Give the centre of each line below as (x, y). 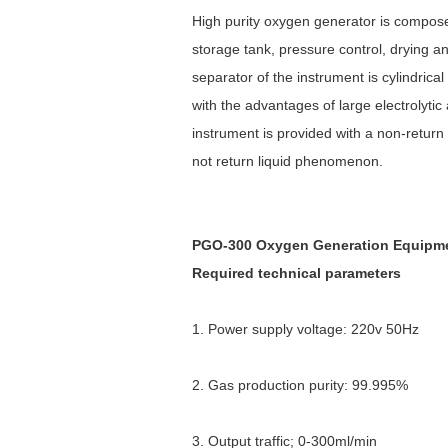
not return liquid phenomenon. (287, 160)
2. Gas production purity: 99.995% (300, 384)
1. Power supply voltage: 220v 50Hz (305, 328)
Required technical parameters (296, 272)
